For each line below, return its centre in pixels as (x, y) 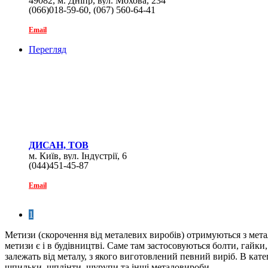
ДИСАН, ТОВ (59, 145)
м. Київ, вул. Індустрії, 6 (78, 156)
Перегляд (48, 50)
